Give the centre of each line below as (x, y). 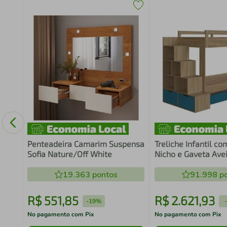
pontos (104, 175)
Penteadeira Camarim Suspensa (86, 144)
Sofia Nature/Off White (69, 154)
